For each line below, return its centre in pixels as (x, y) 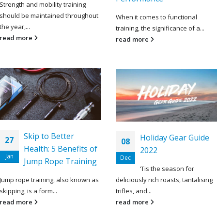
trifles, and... (134, 191)
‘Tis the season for (167, 168)
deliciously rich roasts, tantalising (164, 179)
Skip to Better (49, 136)
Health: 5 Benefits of (61, 148)
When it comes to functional (156, 17)
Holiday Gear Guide (175, 137)
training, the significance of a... (160, 28)
